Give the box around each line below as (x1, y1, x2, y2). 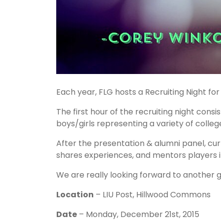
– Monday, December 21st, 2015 (77, 209, 199, 220)
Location (56, 189, 94, 200)
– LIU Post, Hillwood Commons (94, 189, 211, 200)
